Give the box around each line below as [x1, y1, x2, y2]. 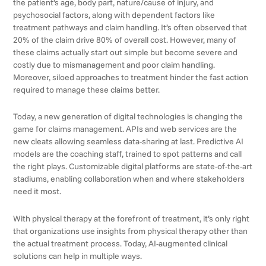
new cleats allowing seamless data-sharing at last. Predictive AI [13, 136, 244, 147]
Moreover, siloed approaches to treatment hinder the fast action [13, 71, 249, 83]
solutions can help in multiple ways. [13, 250, 142, 261]
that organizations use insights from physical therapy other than [13, 225, 248, 236]
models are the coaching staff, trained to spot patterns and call [13, 148, 242, 160]
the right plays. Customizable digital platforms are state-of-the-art [13, 161, 253, 172]
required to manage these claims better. [13, 84, 160, 95]
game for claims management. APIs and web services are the [13, 123, 237, 135]
